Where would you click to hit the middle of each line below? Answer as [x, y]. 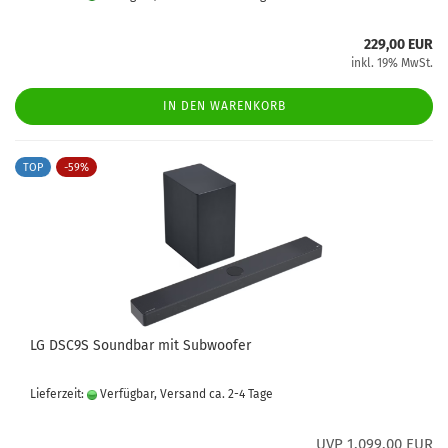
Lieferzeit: [58, 394]
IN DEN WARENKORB [224, 106]
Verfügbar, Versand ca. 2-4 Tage [185, 394]
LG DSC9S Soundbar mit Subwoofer [140, 345]
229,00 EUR [398, 44]
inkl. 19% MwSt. [392, 63]
